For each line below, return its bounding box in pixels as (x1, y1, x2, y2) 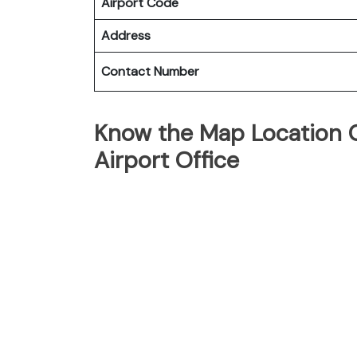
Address (101, 26, 151, 44)
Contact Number (101, 62, 199, 80)
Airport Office (94, 144, 239, 175)
